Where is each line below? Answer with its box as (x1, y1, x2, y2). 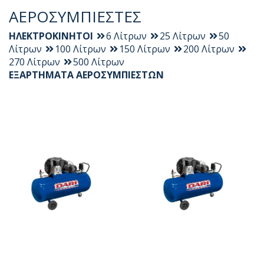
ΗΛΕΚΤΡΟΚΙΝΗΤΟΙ (9, 29, 93, 42)
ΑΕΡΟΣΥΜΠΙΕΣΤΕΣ (9, 5, 141, 27)
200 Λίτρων (183, 42, 235, 55)
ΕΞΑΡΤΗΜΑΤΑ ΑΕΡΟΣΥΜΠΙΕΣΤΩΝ (9, 68, 164, 81)
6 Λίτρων (106, 29, 147, 42)
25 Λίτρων (160, 29, 206, 42)
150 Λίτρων (119, 42, 170, 55)
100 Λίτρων (55, 42, 106, 55)
